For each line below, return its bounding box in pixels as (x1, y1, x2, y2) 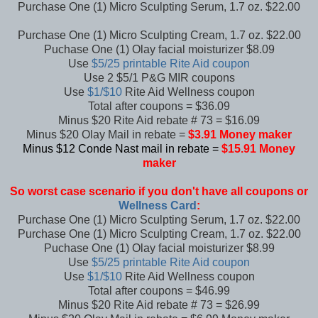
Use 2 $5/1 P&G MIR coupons (83, 72, 235, 84)
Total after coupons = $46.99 (88, 285, 230, 297)
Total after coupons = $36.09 (88, 100, 230, 113)
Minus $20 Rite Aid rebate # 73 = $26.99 (58, 299, 260, 312)
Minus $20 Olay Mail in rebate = (26, 128, 188, 141)
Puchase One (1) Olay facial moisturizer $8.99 (43, 242, 275, 255)
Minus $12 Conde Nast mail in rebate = (23, 143, 221, 155)
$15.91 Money (221, 143, 295, 155)
